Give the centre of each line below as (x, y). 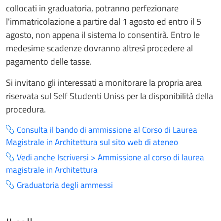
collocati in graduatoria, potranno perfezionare (92, 8)
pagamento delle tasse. (49, 61)
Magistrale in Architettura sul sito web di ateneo (92, 142)
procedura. (26, 109)
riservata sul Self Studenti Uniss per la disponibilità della (110, 96)
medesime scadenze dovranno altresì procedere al (99, 48)
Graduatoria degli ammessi (65, 185)
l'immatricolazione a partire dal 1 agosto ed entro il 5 (104, 21)
